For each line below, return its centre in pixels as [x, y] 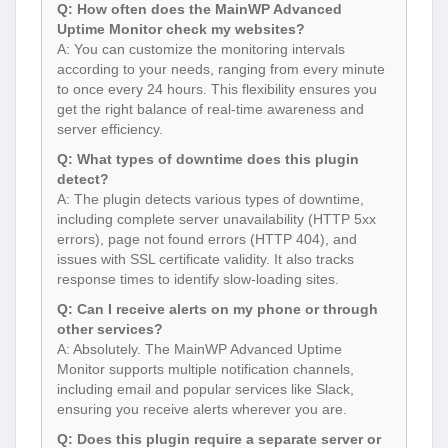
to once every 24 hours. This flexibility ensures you [217, 89]
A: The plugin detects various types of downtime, [210, 199]
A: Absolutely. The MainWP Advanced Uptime [199, 349]
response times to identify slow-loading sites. [198, 279]
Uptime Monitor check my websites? [181, 29]
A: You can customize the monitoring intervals [201, 49]
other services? [110, 329]
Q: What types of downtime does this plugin [208, 159]
